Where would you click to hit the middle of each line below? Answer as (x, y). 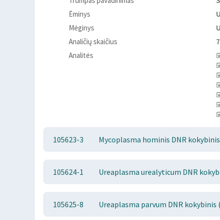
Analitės (81, 55)
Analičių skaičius (93, 41)
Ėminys (80, 14)
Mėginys (82, 28)
